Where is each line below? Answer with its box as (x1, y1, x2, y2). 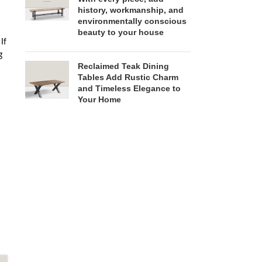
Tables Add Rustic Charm (77, 73, 178, 82)
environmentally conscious (77, 16, 187, 26)
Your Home (77, 95, 121, 105)
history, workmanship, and (77, 5, 184, 15)
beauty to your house (77, 27, 164, 37)
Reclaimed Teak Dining (77, 61, 169, 71)
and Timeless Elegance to (77, 84, 181, 94)
